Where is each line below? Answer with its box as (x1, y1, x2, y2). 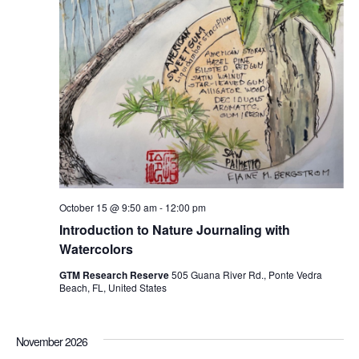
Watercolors (58, 240, 133, 259)
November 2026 (15, 333, 87, 350)
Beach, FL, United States (58, 280, 167, 295)
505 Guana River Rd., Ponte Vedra (171, 268, 322, 282)
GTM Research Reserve (58, 268, 171, 283)
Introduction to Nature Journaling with (58, 220, 290, 240)
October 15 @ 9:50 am (58, 200, 157, 215)
